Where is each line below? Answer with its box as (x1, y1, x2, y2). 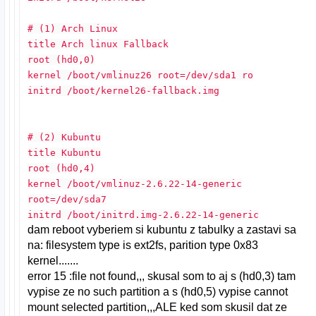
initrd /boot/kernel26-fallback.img (28, 85, 220, 96)
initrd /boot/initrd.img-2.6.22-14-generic (28, 209, 260, 220)
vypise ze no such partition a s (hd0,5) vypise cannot (28, 285, 288, 298)
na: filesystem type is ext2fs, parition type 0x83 (28, 238, 259, 251)
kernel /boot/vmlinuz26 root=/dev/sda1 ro (28, 69, 254, 80)
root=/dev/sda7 (28, 193, 107, 205)
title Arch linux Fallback (28, 38, 169, 49)
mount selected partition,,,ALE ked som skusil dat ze (28, 300, 288, 313)
